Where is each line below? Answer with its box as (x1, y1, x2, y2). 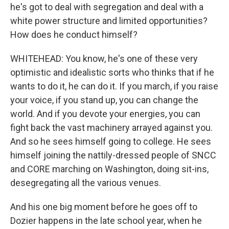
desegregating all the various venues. (10, 177, 161, 188)
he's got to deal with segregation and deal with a (10, 2, 203, 12)
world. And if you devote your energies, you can (10, 108, 200, 119)
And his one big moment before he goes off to (10, 201, 197, 212)
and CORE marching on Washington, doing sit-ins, (10, 164, 209, 174)
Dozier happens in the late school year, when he (10, 215, 202, 226)
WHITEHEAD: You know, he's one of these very (10, 53, 198, 64)
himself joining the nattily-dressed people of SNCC (10, 150, 216, 161)
